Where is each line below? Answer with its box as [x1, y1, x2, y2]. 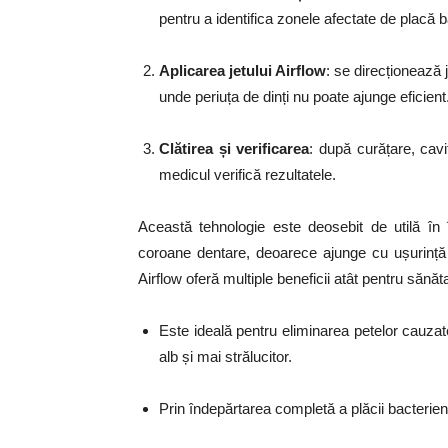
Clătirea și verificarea [159, 140, 310, 157]
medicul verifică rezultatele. [159, 166, 336, 183]
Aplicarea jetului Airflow [159, 62, 326, 79]
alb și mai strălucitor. [159, 348, 292, 365]
